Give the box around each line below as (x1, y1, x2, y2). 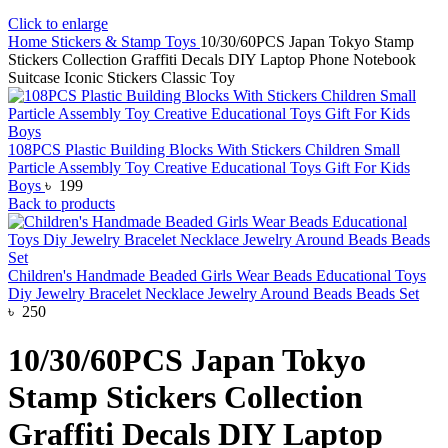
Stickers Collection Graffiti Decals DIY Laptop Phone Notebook (8, 51, 416, 68)
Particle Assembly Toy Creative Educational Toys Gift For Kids (8, 159, 410, 176)
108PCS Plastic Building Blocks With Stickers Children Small (8, 141, 400, 158)
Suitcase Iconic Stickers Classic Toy (8, 69, 235, 86)
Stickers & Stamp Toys (51, 33, 200, 50)
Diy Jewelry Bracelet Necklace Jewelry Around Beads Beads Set (8, 285, 419, 302)
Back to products (8, 195, 115, 212)
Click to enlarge (8, 15, 108, 32)
